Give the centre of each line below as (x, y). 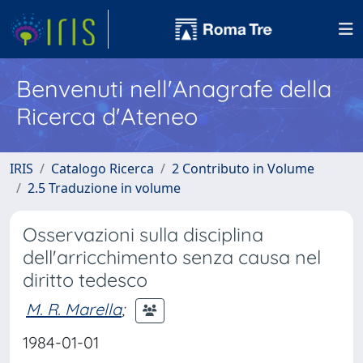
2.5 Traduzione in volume (104, 188)
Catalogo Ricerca (102, 169)
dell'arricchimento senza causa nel (172, 257)
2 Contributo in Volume (243, 169)
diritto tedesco (85, 280)
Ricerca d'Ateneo (107, 116)
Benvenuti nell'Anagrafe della (174, 88)
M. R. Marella (74, 309)
